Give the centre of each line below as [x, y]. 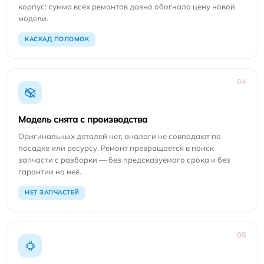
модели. [33, 18]
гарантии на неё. [50, 171]
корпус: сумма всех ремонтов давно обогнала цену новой [127, 6]
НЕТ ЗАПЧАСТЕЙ [52, 192]
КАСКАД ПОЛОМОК [57, 39]
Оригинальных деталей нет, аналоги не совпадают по [120, 136]
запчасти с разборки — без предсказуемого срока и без [124, 160]
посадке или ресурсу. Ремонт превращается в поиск [116, 148]
